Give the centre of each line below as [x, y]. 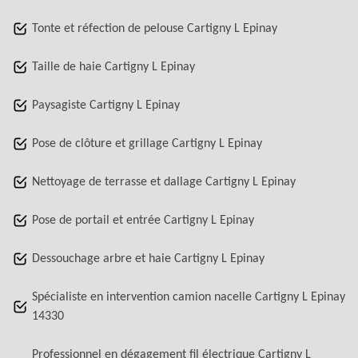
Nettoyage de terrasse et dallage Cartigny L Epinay [164, 183]
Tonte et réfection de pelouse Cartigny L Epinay [155, 29]
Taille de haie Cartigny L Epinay [113, 68]
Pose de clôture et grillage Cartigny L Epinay [147, 144]
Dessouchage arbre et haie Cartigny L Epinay [148, 259]
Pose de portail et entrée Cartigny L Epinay [143, 221]
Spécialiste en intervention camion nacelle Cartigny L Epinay [189, 298]
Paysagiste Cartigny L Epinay [106, 106]
